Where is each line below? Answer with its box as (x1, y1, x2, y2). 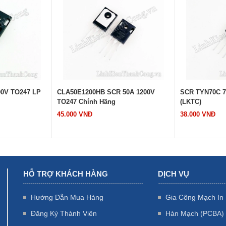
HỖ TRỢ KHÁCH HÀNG (23, 169, 108, 178)
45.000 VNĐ (57, 110, 92, 118)
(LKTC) (180, 97, 201, 105)
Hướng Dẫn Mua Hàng (30, 193, 103, 201)
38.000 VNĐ (180, 110, 215, 118)
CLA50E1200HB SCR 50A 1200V (57, 88, 155, 96)
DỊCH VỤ (158, 169, 190, 178)
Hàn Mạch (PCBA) (165, 209, 224, 217)
